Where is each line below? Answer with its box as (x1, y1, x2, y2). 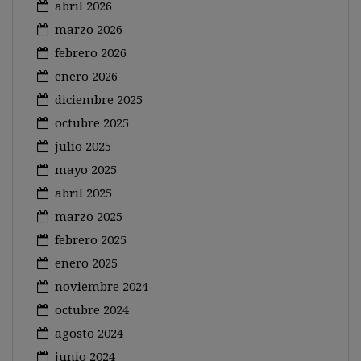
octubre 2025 (55, 114, 129, 131)
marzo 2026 (55, 21, 122, 37)
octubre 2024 (55, 301, 129, 317)
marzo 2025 (55, 208, 122, 224)
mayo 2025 (55, 161, 117, 177)
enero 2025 (55, 255, 118, 271)
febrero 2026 (55, 44, 127, 60)
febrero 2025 (55, 231, 127, 247)
